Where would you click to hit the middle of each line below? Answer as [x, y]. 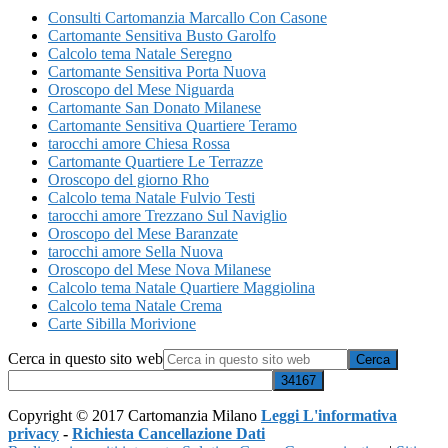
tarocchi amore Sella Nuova [135, 251]
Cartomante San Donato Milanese [154, 107]
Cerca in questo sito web [85, 358]
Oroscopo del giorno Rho [128, 179]
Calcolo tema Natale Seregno [140, 53]
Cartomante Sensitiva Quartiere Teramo [172, 125]
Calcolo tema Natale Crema [135, 305]
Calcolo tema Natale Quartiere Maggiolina [181, 287]
